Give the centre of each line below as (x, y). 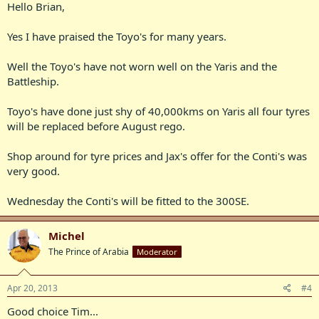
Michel (67, 235)
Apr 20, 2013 (32, 288)
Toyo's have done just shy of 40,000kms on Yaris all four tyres (158, 111)
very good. (33, 171)
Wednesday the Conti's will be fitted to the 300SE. (128, 200)
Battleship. (33, 81)
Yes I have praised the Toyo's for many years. (117, 36)
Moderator (157, 251)
